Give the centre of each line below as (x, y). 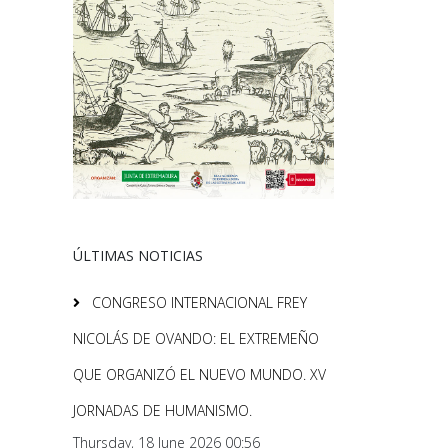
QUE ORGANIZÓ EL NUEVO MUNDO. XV (199, 374)
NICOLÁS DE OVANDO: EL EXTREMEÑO (196, 338)
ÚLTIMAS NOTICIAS (138, 255)
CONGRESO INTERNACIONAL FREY (197, 302)
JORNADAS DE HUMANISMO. (162, 410)
